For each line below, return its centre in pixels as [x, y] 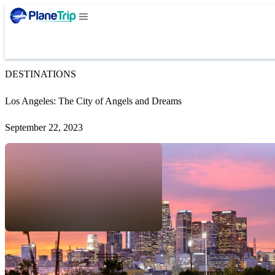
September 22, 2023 [44, 128]
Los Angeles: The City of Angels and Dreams [93, 101]
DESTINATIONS [41, 74]
